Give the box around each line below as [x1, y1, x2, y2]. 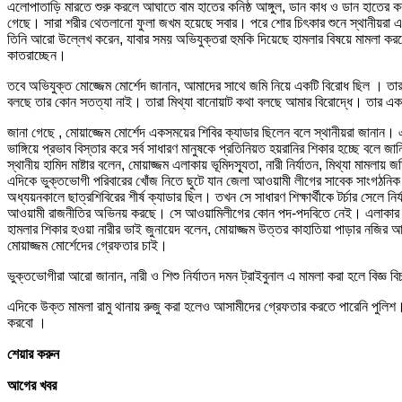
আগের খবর [7, 376, 57, 394]
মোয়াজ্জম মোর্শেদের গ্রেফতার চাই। [7, 237, 168, 253]
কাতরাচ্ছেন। [7, 47, 66, 63]
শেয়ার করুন [7, 345, 59, 362]
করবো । [7, 314, 47, 330]
